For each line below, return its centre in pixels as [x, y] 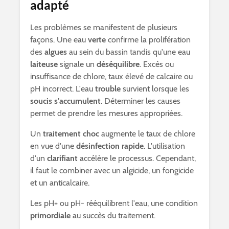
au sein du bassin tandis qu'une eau [129, 52]
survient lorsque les [156, 89]
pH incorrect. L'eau [63, 89]
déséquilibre [118, 64]
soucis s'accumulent [65, 101]
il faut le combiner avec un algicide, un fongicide [112, 170]
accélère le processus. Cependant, [137, 158]
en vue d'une [53, 146]
